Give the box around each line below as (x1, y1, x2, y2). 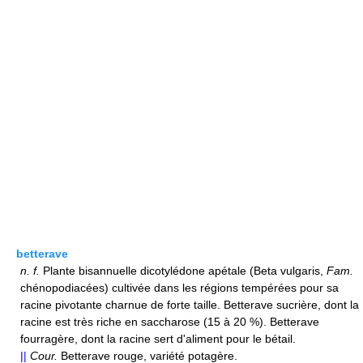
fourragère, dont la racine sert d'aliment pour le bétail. (20, 332, 296, 345)
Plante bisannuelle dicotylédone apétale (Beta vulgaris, (40, 264, 327, 277)
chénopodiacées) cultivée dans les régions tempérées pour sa (20, 281, 339, 294)
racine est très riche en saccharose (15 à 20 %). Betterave (20, 315, 319, 328)
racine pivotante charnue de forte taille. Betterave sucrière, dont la (20, 298, 359, 311)
